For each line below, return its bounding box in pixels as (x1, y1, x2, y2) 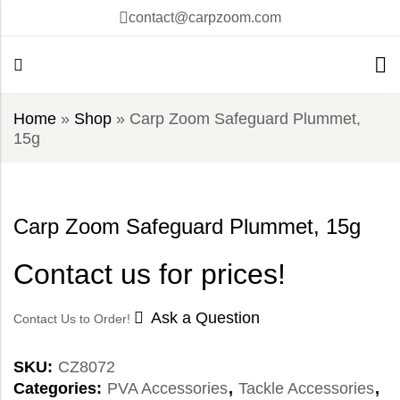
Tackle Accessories (238, 379, 374, 398)
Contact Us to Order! (13, 312, 134, 327)
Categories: (13, 379, 106, 398)
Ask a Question (151, 309, 260, 328)
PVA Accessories (107, 379, 228, 398)
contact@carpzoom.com (129, 10, 281, 25)
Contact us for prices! (13, 258, 286, 291)
